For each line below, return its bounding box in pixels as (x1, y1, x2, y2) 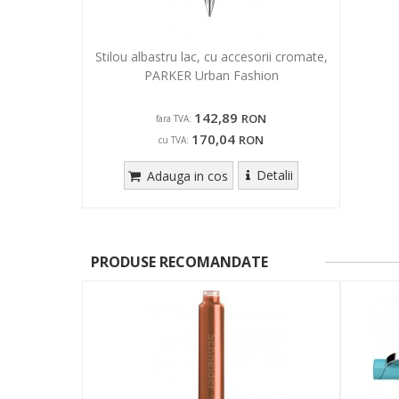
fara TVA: (156, 111, 191, 125)
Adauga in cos (143, 167, 229, 184)
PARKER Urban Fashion (143, 66, 279, 84)
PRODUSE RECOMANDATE (91, 251, 268, 272)
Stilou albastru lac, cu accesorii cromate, (94, 47, 328, 65)
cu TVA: (159, 133, 189, 146)
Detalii (256, 166, 293, 183)
